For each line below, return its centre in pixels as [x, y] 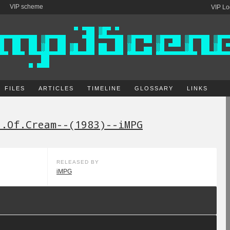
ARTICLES [56, 88]
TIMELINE [104, 88]
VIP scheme [26, 7]
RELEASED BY [78, 162]
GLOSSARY [154, 88]
